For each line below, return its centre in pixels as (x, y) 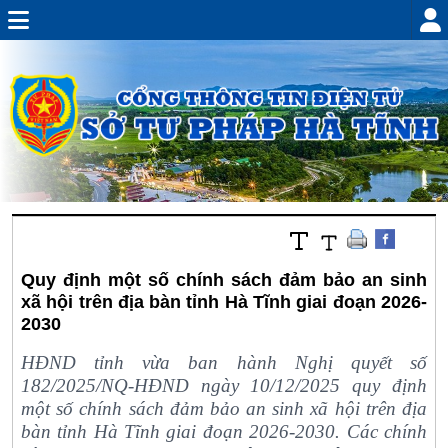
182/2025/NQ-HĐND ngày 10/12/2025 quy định (224, 385)
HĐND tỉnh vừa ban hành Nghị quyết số (224, 362)
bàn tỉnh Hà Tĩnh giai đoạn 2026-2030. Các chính (224, 431)
